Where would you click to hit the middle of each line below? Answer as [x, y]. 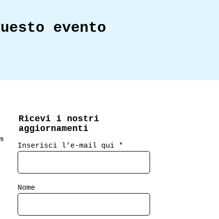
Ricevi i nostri [59, 119]
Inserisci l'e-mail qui [66, 146]
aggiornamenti [54, 129]
